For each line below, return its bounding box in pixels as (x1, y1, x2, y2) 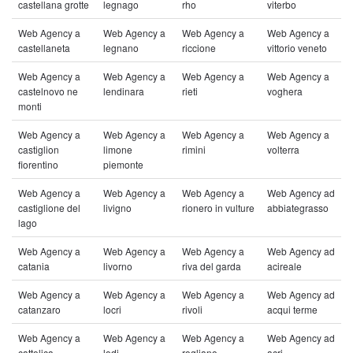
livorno (103, 259, 132, 273)
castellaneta (18, 41, 70, 54)
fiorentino (18, 158, 58, 171)
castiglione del (18, 201, 80, 214)
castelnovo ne (18, 84, 78, 98)
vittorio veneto (267, 41, 327, 54)
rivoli (182, 303, 203, 316)
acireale (267, 259, 302, 273)
